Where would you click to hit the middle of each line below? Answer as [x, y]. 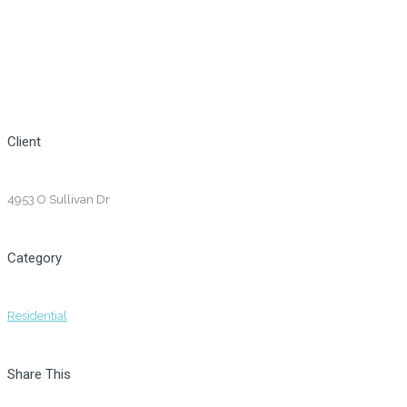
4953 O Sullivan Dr [59, 199]
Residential [37, 315]
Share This [39, 374]
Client [24, 141]
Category [35, 258]
